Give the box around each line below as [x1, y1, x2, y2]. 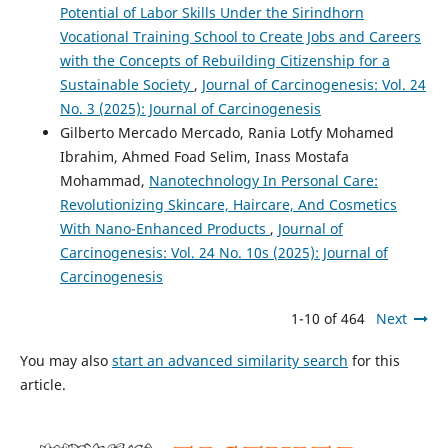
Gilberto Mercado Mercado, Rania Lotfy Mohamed [59, 122, 394, 142]
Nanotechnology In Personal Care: [148, 170, 378, 190]
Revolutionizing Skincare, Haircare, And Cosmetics [59, 194, 397, 214]
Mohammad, [59, 170, 149, 190]
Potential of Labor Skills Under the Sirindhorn [59, 2, 364, 22]
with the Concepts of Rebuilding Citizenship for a [59, 50, 390, 70]
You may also [19, 350, 112, 370]
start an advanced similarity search [111, 350, 348, 370]
